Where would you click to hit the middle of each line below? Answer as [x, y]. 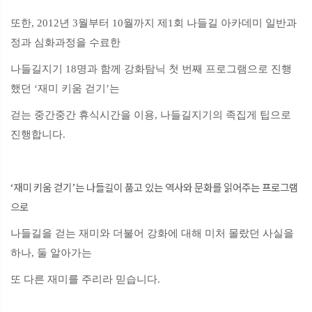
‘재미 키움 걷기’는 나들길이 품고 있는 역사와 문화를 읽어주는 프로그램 [154, 187]
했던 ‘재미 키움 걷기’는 [65, 89]
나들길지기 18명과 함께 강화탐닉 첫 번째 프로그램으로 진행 [151, 69]
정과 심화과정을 [50, 43]
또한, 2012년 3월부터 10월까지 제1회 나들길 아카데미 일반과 [154, 23]
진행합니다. [38, 135]
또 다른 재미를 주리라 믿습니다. [85, 280]
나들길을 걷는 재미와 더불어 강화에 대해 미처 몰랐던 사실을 [152, 234]
